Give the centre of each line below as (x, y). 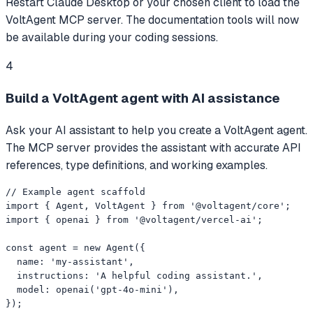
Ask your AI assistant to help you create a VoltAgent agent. (156, 130)
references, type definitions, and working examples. (137, 165)
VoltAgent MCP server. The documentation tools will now (152, 20)
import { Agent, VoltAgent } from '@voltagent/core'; (148, 205)
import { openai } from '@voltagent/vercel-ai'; (134, 219)
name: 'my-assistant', (70, 261)
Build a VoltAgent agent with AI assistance (143, 99)
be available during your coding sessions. (112, 38)
